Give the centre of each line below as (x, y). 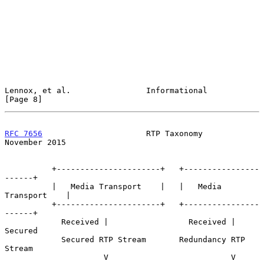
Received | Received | (33, 222)
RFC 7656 (24, 133)
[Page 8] (24, 99)
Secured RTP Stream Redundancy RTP (33, 239)
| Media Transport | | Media (28, 186)
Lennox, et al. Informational (106, 90)
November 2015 (35, 142)
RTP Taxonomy (123, 133)
